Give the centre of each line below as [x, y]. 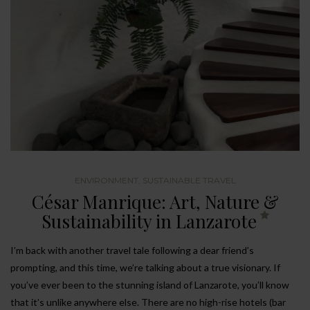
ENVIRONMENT [106, 180]
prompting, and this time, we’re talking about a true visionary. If [145, 267]
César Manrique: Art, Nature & [155, 201]
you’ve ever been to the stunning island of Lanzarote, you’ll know [150, 284]
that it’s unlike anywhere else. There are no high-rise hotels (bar [148, 302]
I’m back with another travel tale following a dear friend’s [132, 250]
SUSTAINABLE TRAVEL [189, 180]
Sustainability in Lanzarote [149, 221]
